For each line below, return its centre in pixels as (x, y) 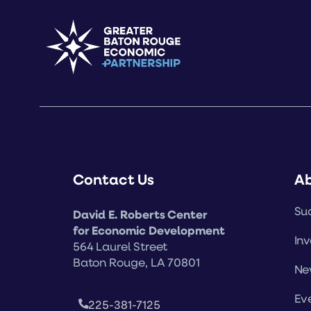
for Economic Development (149, 230)
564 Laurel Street (120, 246)
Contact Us (114, 179)
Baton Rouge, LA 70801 (136, 262)
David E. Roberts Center (140, 214)
